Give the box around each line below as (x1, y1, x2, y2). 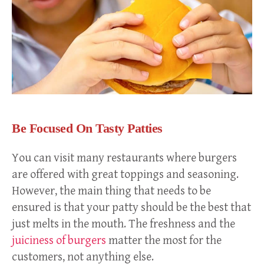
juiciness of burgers (12, 234, 106, 248)
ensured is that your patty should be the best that (12, 201, 251, 215)
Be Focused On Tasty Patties (12, 121, 163, 136)
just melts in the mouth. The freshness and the (12, 217, 235, 232)
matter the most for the (106, 234, 222, 248)
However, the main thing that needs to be (12, 184, 211, 199)
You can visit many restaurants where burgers (12, 151, 237, 166)
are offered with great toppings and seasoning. (12, 168, 239, 182)
